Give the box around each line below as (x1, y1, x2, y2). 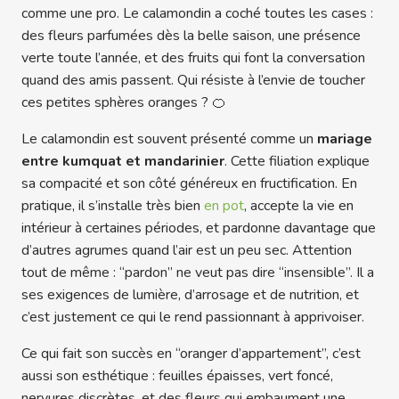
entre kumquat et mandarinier (21, 151, 224, 172)
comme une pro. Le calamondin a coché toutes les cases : (21, 4, 373, 24)
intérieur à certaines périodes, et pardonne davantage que (21, 218, 376, 239)
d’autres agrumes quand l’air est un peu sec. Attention (21, 240, 352, 261)
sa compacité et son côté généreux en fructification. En (21, 174, 357, 194)
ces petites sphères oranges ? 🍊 (21, 93, 226, 113)
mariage (317, 129, 372, 150)
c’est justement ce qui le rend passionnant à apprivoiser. (21, 307, 364, 328)
